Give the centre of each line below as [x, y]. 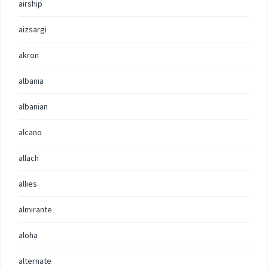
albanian [33, 106]
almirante [35, 209]
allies [28, 184]
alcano [30, 132]
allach [29, 158]
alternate [35, 261]
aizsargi [33, 29]
